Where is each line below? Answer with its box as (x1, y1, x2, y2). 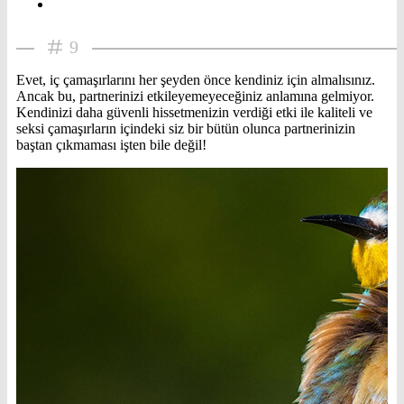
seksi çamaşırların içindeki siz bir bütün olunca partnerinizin (16, 121, 355, 137)
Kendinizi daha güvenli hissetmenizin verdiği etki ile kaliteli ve (16, 105, 372, 121)
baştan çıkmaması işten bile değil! (16, 137, 207, 153)
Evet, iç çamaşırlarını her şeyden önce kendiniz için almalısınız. (16, 72, 375, 88)
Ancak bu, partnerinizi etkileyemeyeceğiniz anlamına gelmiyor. (16, 88, 374, 105)
